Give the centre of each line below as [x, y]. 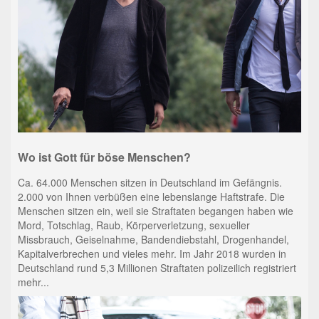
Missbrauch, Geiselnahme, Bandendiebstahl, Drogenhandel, [153, 239]
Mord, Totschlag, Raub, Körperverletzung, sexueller [134, 225]
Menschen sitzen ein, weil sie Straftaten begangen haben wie [155, 210]
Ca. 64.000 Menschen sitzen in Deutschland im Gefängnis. [150, 182]
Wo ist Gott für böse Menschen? [104, 157]
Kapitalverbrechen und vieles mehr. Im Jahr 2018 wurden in [152, 253]
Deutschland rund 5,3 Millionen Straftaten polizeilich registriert [157, 267]
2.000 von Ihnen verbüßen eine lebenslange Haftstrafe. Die [151, 196]
